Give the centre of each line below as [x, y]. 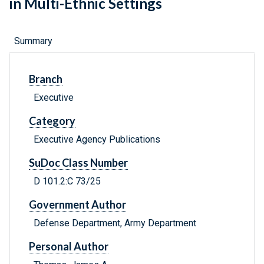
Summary [33, 41]
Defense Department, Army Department [115, 223]
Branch [46, 79]
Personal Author [69, 247]
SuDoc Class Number [78, 163]
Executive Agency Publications [97, 140]
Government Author [77, 205]
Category [52, 121]
